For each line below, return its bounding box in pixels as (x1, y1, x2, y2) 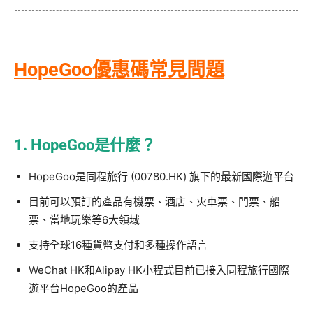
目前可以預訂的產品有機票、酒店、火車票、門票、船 (29, 194, 280, 208)
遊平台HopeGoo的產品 (29, 281, 138, 295)
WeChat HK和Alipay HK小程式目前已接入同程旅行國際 (29, 263, 289, 277)
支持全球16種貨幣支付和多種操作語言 (29, 238, 208, 252)
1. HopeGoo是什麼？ (14, 136, 156, 154)
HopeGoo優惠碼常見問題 (14, 58, 224, 81)
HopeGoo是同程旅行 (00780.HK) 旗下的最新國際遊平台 (29, 169, 294, 183)
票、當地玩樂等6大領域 (29, 212, 140, 226)
